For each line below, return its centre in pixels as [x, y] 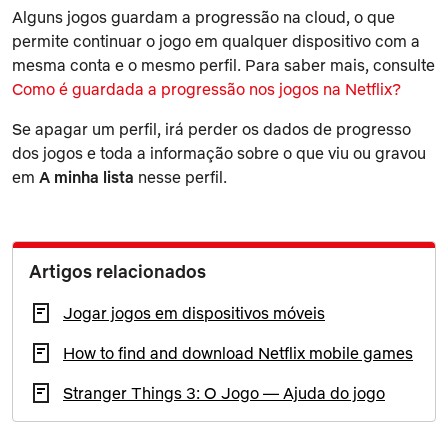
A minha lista [86, 176]
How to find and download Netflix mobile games [238, 352]
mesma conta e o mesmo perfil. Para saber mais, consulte [223, 64]
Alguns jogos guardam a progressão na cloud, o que [203, 16]
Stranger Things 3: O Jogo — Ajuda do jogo [224, 392]
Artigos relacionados [117, 271]
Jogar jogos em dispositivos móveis [194, 312]
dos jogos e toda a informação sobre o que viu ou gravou [219, 152]
